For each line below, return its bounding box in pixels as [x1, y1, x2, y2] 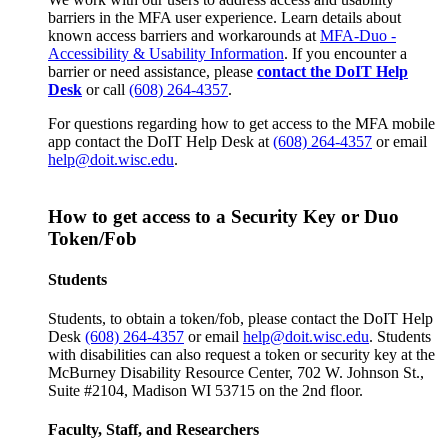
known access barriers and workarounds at [48, 26, 320, 44]
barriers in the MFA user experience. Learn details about [48, 8, 401, 26]
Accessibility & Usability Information [48, 44, 284, 62]
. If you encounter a [284, 44, 407, 62]
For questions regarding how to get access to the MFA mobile [48, 114, 435, 132]
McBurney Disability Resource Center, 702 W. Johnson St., [48, 364, 424, 382]
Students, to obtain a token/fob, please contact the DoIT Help [48, 310, 433, 328]
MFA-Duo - [320, 26, 396, 44]
